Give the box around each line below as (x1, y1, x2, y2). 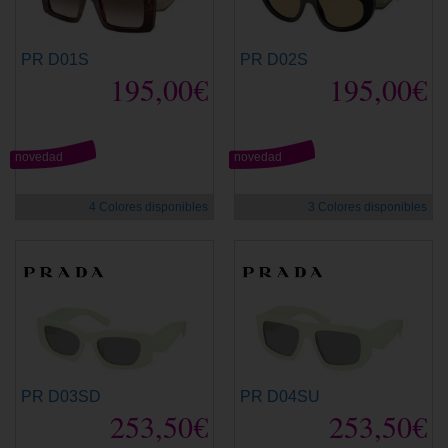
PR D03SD (21, 387, 101, 405)
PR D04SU (240, 387, 320, 405)
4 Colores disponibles (89, 199, 208, 214)
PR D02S (240, 50, 308, 68)
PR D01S (21, 50, 89, 68)
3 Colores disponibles (308, 199, 427, 214)
